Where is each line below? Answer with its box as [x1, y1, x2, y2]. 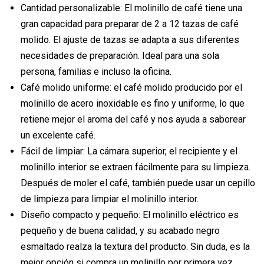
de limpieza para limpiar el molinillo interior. [21, 193, 199, 204]
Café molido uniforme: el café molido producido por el [21, 81, 242, 93]
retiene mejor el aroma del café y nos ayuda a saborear [21, 113, 246, 125]
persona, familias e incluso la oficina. [21, 65, 171, 77]
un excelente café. [21, 129, 95, 141]
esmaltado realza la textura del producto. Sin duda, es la [21, 240, 250, 252]
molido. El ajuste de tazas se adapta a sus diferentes [21, 34, 239, 45]
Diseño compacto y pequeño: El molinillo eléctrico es [21, 209, 239, 220]
